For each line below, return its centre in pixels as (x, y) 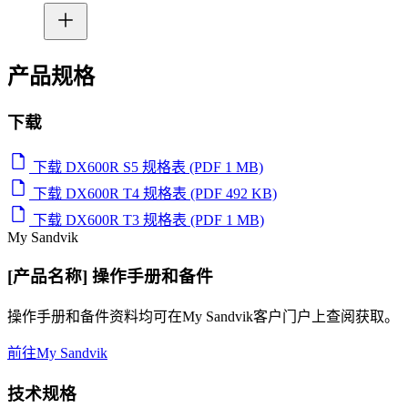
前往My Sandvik (57, 353)
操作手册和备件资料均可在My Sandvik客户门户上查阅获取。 (203, 317)
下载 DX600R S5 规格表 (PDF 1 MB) (148, 167)
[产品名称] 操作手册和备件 (110, 277)
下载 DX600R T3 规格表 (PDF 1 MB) (148, 219)
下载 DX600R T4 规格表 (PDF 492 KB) (155, 193)
